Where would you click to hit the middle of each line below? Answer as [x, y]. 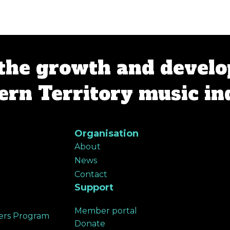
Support [94, 187]
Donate [90, 223]
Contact [91, 174]
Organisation [107, 133]
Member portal [106, 210]
